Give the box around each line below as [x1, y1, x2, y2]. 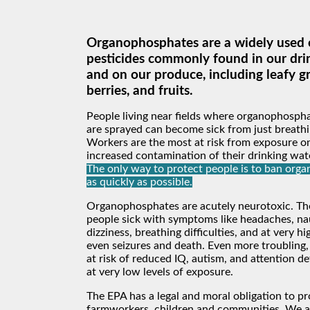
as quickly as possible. [86, 176, 192, 188]
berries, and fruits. [86, 84, 193, 98]
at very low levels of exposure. [86, 266, 233, 277]
